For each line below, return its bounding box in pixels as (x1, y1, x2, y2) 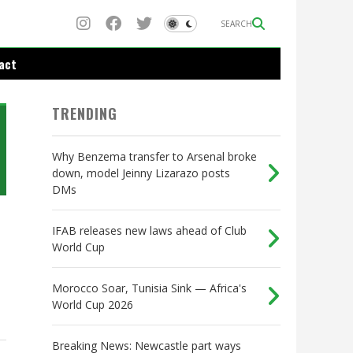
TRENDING (52, 103, 117, 124)
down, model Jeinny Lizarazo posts (52, 165, 230, 181)
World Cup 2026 (52, 297, 133, 313)
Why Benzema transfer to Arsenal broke (52, 149, 257, 165)
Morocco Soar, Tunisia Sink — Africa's (52, 281, 247, 296)
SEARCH (221, 18, 252, 29)
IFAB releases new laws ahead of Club (52, 223, 247, 239)
